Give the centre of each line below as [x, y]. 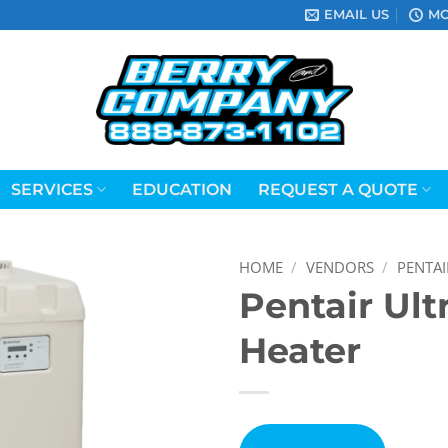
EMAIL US [357, 14]
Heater [300, 351]
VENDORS [339, 267]
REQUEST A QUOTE [337, 189]
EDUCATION [181, 189]
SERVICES [51, 189]
